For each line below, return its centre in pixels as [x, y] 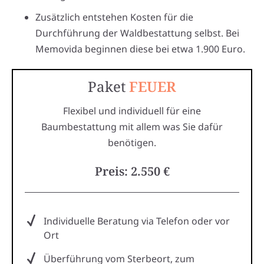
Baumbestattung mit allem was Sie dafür [132, 126]
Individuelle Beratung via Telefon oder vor [137, 221]
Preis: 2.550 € [132, 171]
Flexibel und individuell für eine [132, 110]
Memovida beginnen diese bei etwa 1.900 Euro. [140, 49]
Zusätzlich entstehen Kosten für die [114, 17]
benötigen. [132, 142]
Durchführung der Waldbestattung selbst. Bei [137, 33]
